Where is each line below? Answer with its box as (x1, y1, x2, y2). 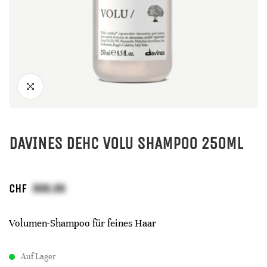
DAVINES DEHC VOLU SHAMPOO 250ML (9, 133, 243, 153)
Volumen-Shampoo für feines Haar (9, 217, 156, 229)
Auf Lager (21, 252, 56, 262)
